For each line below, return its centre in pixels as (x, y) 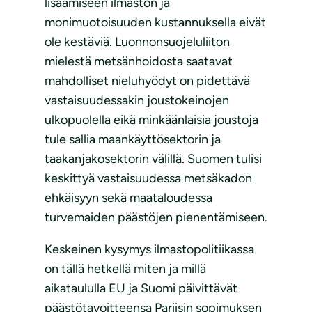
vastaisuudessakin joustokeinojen (137, 101)
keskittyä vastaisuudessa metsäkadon (148, 179)
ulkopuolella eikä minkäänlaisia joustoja (151, 120)
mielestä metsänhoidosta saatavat (139, 62)
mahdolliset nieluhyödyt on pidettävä (147, 81)
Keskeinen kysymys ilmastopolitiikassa (149, 250)
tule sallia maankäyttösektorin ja (133, 140)
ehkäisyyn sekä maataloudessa (128, 198)
